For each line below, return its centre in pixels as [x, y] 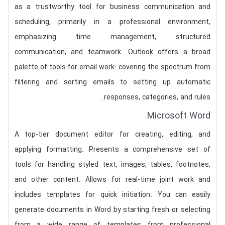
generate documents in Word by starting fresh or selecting [113, 210]
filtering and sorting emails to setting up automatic [113, 82]
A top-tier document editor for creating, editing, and [113, 135]
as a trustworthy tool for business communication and [113, 7]
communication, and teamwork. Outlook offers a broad [113, 52]
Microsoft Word [179, 116]
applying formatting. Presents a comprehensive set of [113, 150]
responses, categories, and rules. [157, 97]
